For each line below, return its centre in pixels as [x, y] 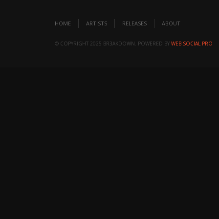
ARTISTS [97, 23]
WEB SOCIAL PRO [192, 44]
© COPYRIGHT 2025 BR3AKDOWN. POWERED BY [113, 44]
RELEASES [134, 23]
